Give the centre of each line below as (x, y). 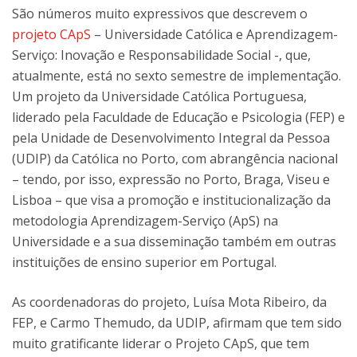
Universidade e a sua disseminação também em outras (174, 241)
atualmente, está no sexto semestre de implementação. (177, 76)
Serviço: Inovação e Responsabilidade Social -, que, (161, 55)
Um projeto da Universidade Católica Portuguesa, (159, 96)
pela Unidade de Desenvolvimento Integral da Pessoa (171, 138)
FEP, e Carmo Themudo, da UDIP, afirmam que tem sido (177, 323)
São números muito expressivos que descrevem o (160, 14)
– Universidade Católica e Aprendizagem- (214, 34)
